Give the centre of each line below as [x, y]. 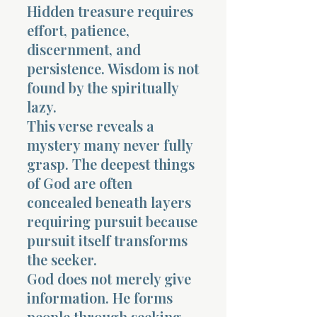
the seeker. [62, 259]
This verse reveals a [91, 125]
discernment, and [84, 49]
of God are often [80, 183]
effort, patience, [78, 30]
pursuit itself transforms [107, 240]
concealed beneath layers [109, 202]
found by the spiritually [103, 87]
